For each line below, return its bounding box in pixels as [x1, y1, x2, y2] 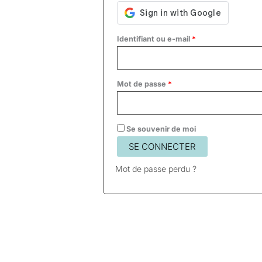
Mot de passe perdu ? [115, 164, 196, 174]
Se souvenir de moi [126, 125, 196, 134]
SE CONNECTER [128, 141, 196, 153]
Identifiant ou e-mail [116, 35, 192, 44]
